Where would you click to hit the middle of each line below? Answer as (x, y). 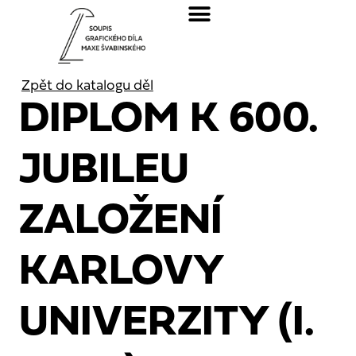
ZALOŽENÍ (120, 222)
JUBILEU (104, 171)
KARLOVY (120, 273)
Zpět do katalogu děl (87, 86)
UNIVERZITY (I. (166, 323)
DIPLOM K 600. (168, 120)
